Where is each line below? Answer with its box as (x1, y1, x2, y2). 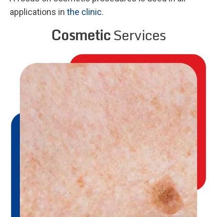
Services (110, 23, 166, 46)
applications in (10, 6, 67, 17)
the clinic (67, 6, 102, 17)
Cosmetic (51, 23, 110, 46)
